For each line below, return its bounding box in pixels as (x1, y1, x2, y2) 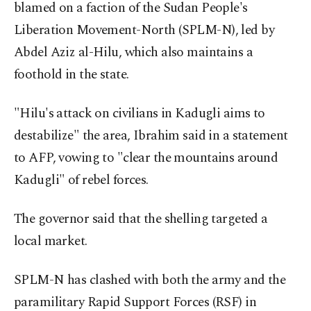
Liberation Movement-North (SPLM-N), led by (14, 20, 275, 41)
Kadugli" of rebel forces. (14, 170, 149, 191)
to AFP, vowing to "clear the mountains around (14, 148, 278, 169)
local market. (14, 231, 87, 252)
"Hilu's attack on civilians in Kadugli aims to (14, 103, 265, 124)
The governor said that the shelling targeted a (14, 209, 268, 230)
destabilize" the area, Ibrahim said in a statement (14, 126, 288, 146)
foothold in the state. (14, 65, 129, 85)
